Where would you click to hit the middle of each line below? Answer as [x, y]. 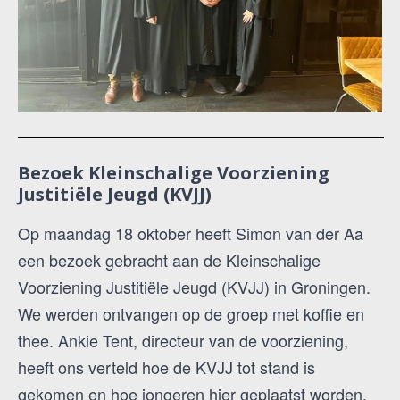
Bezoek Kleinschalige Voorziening [174, 172]
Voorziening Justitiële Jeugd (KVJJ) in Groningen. [194, 286]
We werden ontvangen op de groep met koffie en [191, 313]
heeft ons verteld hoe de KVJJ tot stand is [167, 367]
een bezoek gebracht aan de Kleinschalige [169, 259]
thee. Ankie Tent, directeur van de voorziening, [183, 340]
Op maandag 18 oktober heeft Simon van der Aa [191, 233]
